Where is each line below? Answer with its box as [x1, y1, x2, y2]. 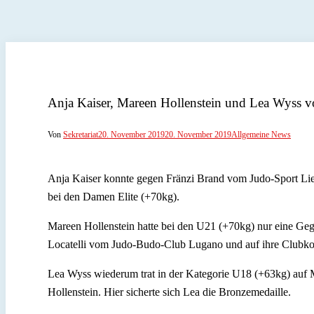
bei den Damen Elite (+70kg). [48, 190, 179, 203]
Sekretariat [63, 129, 98, 139]
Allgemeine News [231, 129, 291, 139]
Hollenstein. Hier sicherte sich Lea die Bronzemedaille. [48, 285, 291, 298]
